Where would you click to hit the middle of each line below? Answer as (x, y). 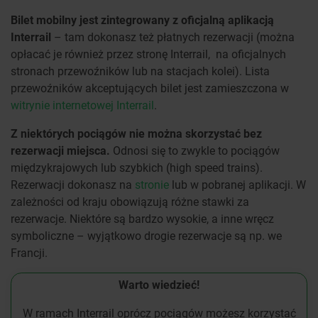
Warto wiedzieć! (159, 285)
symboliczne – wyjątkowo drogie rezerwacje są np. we (146, 236)
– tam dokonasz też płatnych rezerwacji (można (174, 37)
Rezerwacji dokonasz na (73, 185)
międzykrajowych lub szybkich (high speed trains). (137, 168)
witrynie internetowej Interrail (82, 105)
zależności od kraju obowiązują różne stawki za (130, 202)
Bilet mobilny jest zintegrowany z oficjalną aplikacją (142, 20)
